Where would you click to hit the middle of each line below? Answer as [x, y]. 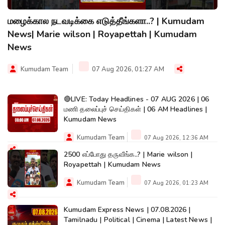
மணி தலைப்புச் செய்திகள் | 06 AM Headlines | [136, 109]
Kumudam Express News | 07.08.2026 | [127, 210]
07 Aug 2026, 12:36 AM [176, 138]
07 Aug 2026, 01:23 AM [176, 183]
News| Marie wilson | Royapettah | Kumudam [102, 34]
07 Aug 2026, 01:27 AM [127, 70]
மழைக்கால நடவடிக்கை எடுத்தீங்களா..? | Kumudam [106, 21]
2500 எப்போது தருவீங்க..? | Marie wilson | [128, 155]
